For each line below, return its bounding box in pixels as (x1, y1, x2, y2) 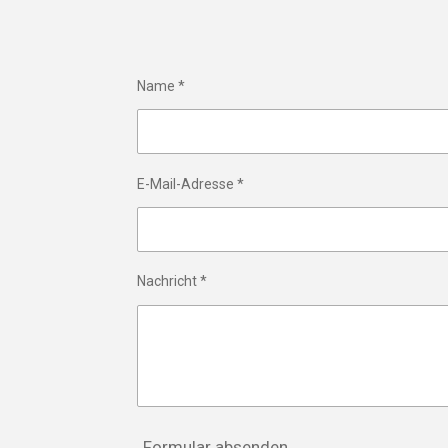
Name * (137, 77, 185, 94)
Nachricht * (137, 273, 207, 290)
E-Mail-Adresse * (137, 175, 244, 192)
